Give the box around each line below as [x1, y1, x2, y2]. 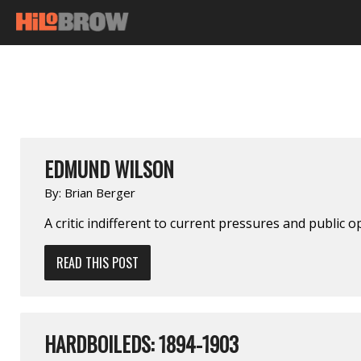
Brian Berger [64, 184, 135, 201]
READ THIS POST [56, 252, 139, 272]
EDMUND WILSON [44, 153, 174, 184]
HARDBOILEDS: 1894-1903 [44, 328, 239, 359]
